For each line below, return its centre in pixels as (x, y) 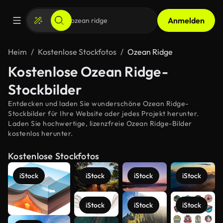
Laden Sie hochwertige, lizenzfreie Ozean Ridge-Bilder (100, 123)
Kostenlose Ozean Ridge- (88, 71)
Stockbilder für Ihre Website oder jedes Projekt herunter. (104, 113)
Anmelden (186, 20)
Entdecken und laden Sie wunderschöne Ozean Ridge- (98, 104)
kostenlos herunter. (41, 133)
